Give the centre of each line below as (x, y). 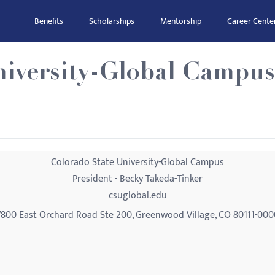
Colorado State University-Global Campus (137, 162)
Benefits (49, 21)
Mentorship (181, 21)
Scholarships (112, 21)
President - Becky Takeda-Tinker (137, 179)
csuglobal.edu (137, 196)
